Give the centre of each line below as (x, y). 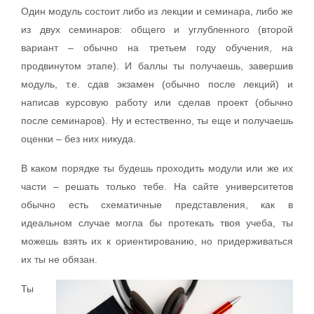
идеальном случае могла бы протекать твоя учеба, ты (157, 223)
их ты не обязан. (59, 260)
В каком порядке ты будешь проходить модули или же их (157, 169)
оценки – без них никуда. (78, 139)
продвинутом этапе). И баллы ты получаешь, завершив (157, 66)
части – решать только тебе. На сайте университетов (157, 187)
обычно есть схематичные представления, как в (157, 205)
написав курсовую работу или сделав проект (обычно (157, 103)
